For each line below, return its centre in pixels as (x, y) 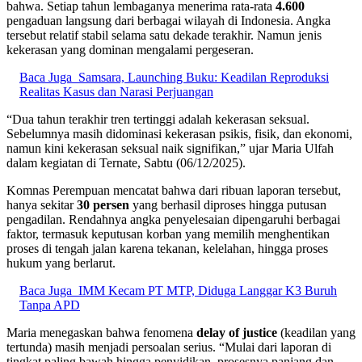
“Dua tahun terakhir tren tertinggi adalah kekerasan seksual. (158, 120)
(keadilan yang (316, 333)
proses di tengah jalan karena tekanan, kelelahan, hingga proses (167, 249)
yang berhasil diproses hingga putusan (228, 205)
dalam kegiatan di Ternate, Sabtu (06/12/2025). (126, 163)
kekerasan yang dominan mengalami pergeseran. (130, 50)
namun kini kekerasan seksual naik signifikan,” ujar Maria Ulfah (170, 149)
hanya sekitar (42, 205)
